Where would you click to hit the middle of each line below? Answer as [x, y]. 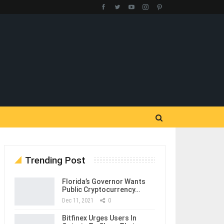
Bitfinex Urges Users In [99, 218]
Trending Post [55, 160]
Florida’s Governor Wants [103, 181]
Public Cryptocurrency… [101, 189]
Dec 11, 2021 [77, 200]
